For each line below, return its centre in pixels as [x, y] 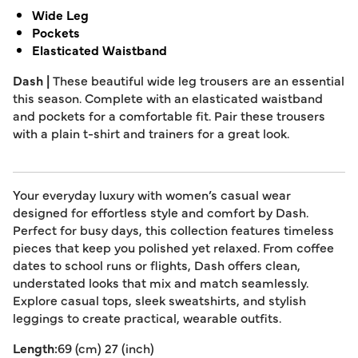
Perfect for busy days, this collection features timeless [173, 229]
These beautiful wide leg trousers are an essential [199, 80]
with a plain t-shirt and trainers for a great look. [151, 133]
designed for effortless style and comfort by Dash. [161, 212]
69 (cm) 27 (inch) [106, 348]
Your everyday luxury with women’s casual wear [152, 194]
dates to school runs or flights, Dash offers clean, [157, 265]
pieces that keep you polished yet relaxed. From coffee [173, 247]
